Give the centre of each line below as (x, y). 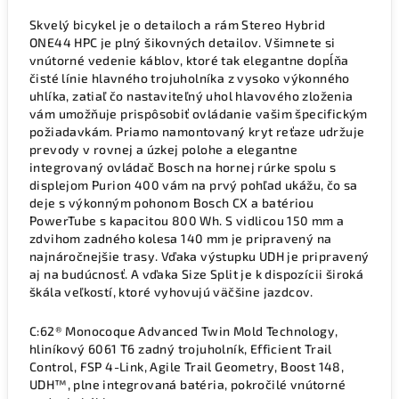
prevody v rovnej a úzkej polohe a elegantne (164, 149)
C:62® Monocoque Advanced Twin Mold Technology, (184, 331)
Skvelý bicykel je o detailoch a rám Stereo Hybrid (178, 24)
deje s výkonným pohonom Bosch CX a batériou (172, 203)
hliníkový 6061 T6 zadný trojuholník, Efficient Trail (181, 349)
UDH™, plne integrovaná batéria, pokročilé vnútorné (187, 384)
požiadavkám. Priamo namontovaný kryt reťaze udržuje (197, 131)
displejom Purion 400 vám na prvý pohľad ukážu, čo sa (194, 185)
